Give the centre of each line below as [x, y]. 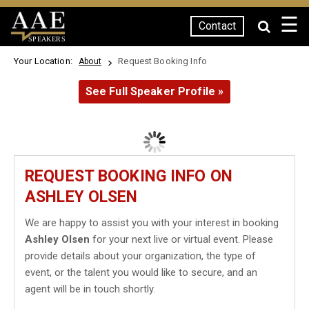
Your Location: [46, 61]
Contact [217, 26]
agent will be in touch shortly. [90, 289]
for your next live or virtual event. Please [181, 239]
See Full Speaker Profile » [154, 91]
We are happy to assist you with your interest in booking [152, 223]
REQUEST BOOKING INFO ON [129, 176]
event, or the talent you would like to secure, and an [141, 272]
